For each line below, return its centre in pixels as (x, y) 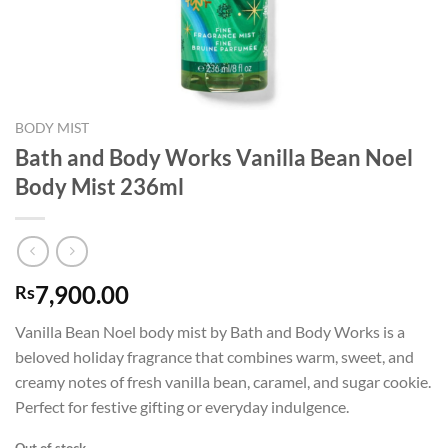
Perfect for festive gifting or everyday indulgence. (182, 407)
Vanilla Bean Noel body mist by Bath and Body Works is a (210, 332)
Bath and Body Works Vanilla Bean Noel (214, 157)
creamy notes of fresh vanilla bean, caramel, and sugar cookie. (223, 382)
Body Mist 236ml (99, 186)
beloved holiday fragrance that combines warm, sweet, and (214, 357)
